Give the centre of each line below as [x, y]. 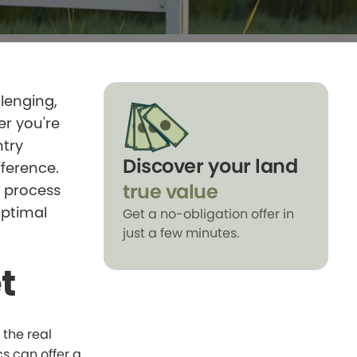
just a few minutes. [181, 233]
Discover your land [210, 166]
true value [170, 192]
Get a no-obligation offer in [208, 214]
